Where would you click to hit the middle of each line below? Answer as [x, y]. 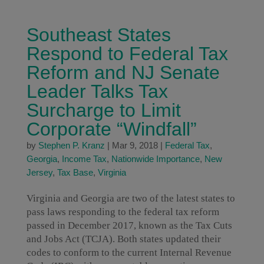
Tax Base [75, 172]
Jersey [39, 172]
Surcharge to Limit [103, 110]
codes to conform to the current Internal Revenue [129, 253]
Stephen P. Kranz [71, 145]
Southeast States [98, 35]
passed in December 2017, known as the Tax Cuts [129, 225]
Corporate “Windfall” [111, 129]
